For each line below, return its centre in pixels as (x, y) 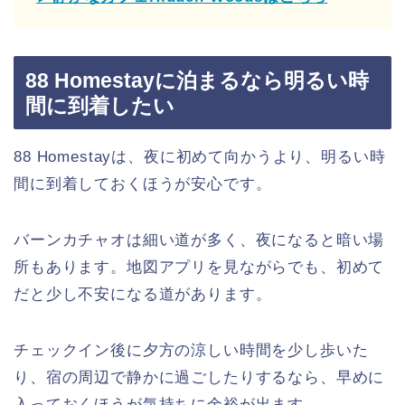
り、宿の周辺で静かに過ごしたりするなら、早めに (199, 377)
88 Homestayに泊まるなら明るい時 (197, 80)
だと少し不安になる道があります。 (143, 294)
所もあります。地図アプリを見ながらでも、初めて (199, 267)
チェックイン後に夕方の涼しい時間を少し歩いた (191, 350)
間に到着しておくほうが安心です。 (143, 184)
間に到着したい (100, 105)
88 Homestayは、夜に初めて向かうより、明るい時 (200, 156)
